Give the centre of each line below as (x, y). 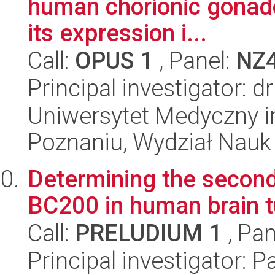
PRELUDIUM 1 (149, 233)
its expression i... (117, 33)
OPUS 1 (114, 60)
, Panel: (195, 60)
